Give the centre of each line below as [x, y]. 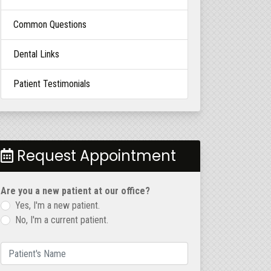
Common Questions [50, 24]
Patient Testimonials [52, 84]
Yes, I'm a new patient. [57, 205]
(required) [81, 250]
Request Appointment [95, 156]
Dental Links [36, 54]
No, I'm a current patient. [62, 220]
